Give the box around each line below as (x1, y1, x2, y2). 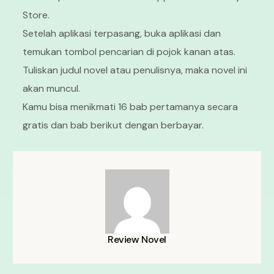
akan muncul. (23, 82, 81, 95)
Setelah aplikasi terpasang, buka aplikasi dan (23, 27, 221, 40)
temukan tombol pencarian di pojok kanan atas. (23, 45, 236, 59)
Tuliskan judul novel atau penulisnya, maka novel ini (23, 64, 248, 77)
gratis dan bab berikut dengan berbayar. (23, 119, 204, 132)
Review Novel (108, 233, 166, 246)
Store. (23, 9, 50, 22)
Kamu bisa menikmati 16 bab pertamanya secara (23, 100, 239, 114)
